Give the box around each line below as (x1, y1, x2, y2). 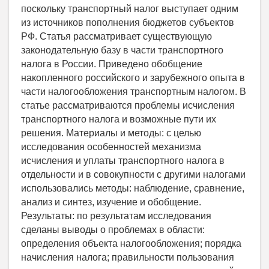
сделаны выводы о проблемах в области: (21, 225, 205, 235)
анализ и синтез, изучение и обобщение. (21, 197, 201, 208)
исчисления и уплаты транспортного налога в (21, 156, 225, 166)
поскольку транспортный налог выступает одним (21, 4, 238, 14)
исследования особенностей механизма (21, 142, 201, 153)
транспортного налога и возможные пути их (21, 114, 216, 125)
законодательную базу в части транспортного (21, 45, 223, 56)
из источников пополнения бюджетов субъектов (21, 17, 234, 28)
